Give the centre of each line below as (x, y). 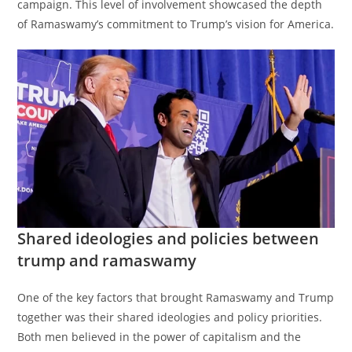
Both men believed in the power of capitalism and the (159, 336)
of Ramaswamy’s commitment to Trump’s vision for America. (176, 24)
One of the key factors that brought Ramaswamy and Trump (176, 297)
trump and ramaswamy (107, 260)
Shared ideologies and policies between (169, 238)
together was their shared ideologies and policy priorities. (170, 317)
